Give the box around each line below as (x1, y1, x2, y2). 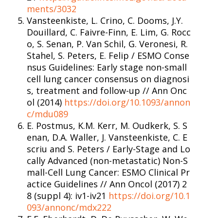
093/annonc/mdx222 (27, 201, 111, 213)
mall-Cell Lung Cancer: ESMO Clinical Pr (27, 166, 190, 178)
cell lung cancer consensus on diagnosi (27, 73, 189, 85)
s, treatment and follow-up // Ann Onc (27, 84, 187, 96)
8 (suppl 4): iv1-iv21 (27, 189, 109, 201)
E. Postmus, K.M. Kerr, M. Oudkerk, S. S (27, 119, 187, 131)
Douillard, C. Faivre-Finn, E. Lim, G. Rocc (27, 26, 191, 38)
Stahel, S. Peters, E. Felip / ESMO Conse (27, 49, 189, 61)
